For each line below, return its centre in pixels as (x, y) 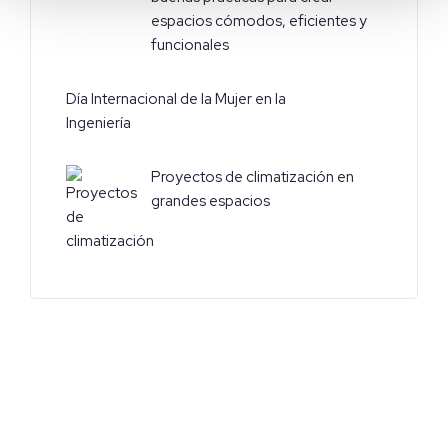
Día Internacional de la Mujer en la (176, 99)
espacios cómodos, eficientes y (259, 21)
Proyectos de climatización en (252, 177)
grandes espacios (212, 201)
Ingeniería (98, 123)
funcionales (190, 45)
